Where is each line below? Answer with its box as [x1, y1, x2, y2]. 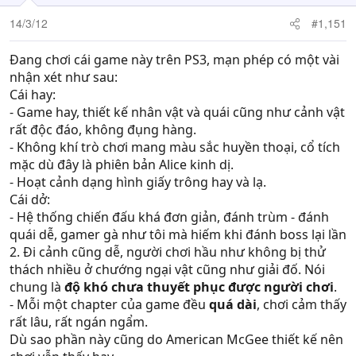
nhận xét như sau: [10, 68, 118, 86]
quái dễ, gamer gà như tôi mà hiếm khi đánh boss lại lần [10, 226, 346, 243]
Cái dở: [10, 191, 50, 208]
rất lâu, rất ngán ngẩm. [10, 313, 148, 331]
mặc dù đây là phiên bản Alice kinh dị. [10, 156, 234, 173]
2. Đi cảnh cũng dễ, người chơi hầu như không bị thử [10, 243, 326, 261]
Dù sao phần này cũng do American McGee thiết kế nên [10, 331, 343, 348]
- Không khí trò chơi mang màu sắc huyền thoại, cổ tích [10, 138, 340, 156]
